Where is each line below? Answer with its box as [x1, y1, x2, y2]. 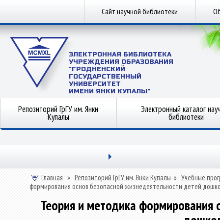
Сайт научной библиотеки [102, 6, 178, 16]
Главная [41, 173, 63, 182]
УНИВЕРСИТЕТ [69, 80, 121, 88]
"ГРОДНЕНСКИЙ [69, 65, 125, 73]
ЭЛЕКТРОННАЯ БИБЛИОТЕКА [69, 51, 171, 58]
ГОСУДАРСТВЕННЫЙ [69, 73, 141, 81]
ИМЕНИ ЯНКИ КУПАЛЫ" [69, 87, 150, 95]
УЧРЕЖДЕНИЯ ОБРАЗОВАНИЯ [69, 58, 173, 66]
